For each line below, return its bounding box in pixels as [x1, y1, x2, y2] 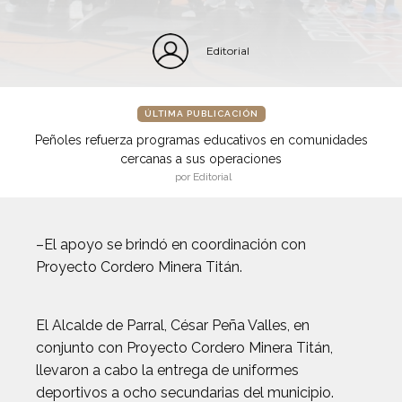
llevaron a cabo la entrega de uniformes [36, 362, 299, 379]
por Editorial [175, 170, 232, 183]
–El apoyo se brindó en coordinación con [36, 236, 306, 253]
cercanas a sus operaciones [120, 152, 282, 166]
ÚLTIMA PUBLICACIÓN [144, 109, 258, 118]
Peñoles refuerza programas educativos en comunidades [34, 133, 368, 147]
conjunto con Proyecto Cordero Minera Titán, [36, 339, 333, 356]
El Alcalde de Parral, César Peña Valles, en [36, 317, 310, 334]
